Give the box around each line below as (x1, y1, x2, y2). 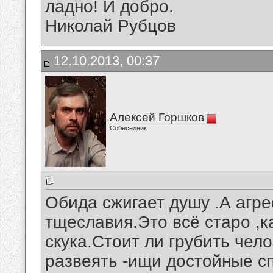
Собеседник (110, 124, 147, 132)
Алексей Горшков (110, 111, 204, 124)
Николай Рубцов (45, 16, 176, 36)
